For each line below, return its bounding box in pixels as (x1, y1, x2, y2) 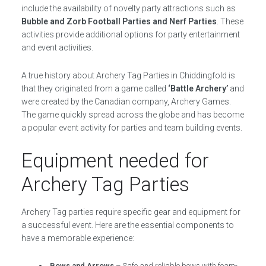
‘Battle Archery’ (167, 84, 228, 93)
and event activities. (21, 43, 93, 52)
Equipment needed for (21, 149, 209, 172)
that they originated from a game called (21, 84, 168, 93)
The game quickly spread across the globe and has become (21, 110, 244, 119)
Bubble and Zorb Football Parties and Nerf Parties (21, 17, 217, 26)
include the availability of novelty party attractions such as (21, 4, 236, 13)
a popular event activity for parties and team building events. (21, 123, 242, 132)
